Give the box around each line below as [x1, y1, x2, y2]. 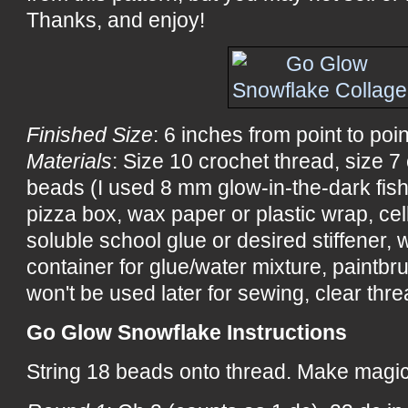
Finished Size [26, 122, 154, 147]
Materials [26, 148, 113, 173]
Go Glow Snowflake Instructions [26, 320, 348, 344]
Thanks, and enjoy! [26, 8, 206, 33]
